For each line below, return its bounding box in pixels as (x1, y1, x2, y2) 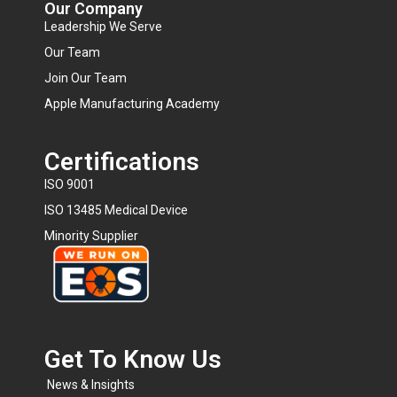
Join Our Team (44, 71, 127, 85)
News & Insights (47, 378, 135, 393)
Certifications (44, 147, 199, 176)
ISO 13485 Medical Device (44, 203, 188, 217)
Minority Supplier (44, 229, 138, 243)
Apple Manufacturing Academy (44, 97, 220, 111)
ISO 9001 (44, 177, 95, 191)
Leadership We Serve (44, 19, 162, 34)
